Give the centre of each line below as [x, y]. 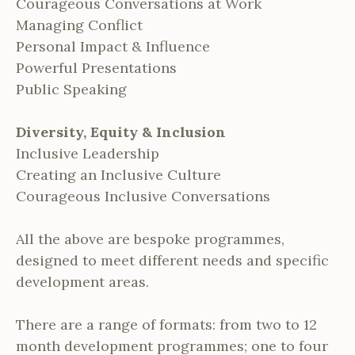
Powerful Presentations [96, 68]
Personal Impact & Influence [113, 47]
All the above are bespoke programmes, [150, 239]
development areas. [82, 282]
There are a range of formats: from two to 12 [166, 325]
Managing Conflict [79, 25]
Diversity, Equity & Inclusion [121, 132]
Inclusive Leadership [88, 154]
